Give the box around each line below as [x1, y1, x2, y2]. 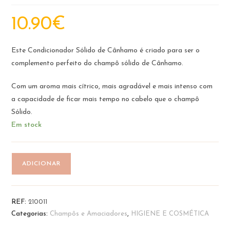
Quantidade [11, 154, 50, 162]
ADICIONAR [22, 160, 61, 167]
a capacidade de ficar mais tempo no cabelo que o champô [11, 95, 200, 103]
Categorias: [11, 210, 50, 217]
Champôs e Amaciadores [50, 210, 128, 217]
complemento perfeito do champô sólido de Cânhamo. [11, 59, 184, 67]
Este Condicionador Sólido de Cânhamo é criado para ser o [11, 46, 200, 54]
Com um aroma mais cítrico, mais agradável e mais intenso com [11, 82, 213, 90]
